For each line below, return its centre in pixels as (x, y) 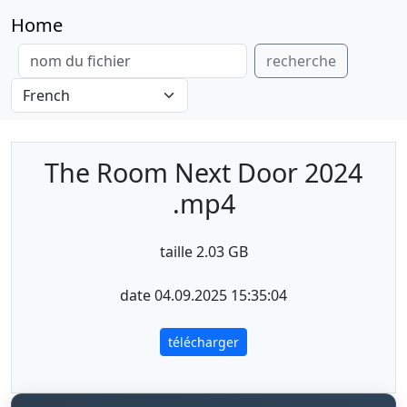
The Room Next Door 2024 (203, 172)
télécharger (203, 342)
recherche (301, 61)
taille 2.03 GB (203, 252)
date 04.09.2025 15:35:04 (203, 295)
